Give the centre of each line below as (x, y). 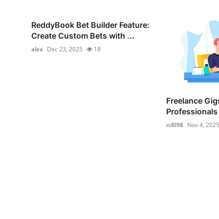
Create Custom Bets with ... (83, 35)
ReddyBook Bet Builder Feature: (90, 25)
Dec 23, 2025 (65, 49)
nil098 (175, 125)
